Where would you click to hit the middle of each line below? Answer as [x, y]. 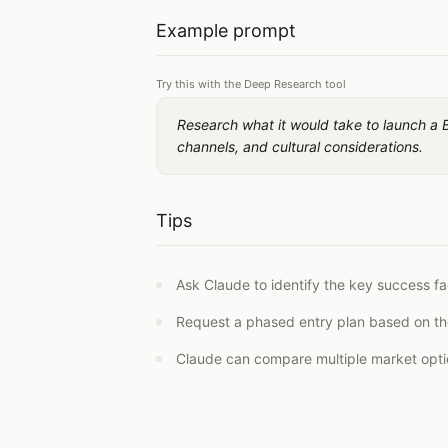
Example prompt [226, 30]
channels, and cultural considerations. [300, 146]
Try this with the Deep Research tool [251, 84]
